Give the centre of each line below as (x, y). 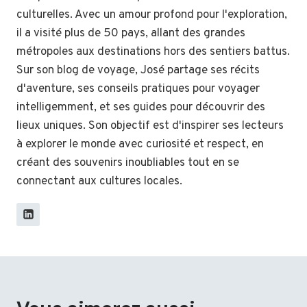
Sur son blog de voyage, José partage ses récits (138, 70)
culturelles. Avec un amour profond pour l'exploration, (152, 15)
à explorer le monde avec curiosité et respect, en (140, 144)
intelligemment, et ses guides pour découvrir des (141, 107)
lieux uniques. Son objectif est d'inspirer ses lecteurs (150, 126)
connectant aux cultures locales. (99, 181)
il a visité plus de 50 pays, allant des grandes (131, 33)
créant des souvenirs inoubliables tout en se (128, 163)
